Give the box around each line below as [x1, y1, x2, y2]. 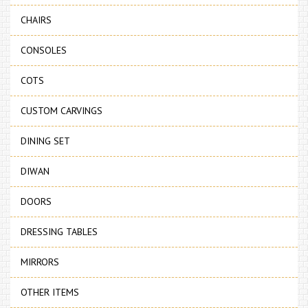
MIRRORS [21, 256, 59, 269]
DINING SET [21, 135, 70, 148]
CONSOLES [21, 44, 67, 57]
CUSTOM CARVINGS [21, 104, 102, 118]
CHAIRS [21, 14, 52, 27]
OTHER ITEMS [21, 286, 79, 299]
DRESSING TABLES [21, 225, 98, 239]
